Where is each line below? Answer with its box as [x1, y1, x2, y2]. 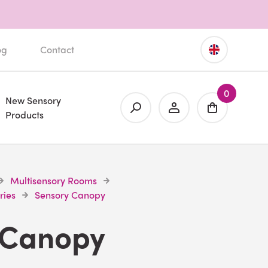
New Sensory [5, 93, 61, 107]
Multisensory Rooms [10, 173, 97, 187]
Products [5, 108, 44, 121]
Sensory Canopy [35, 188, 105, 202]
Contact [40, 42, 75, 56]
